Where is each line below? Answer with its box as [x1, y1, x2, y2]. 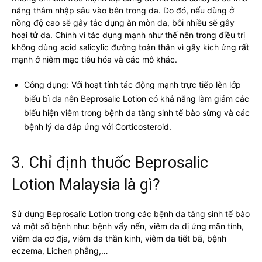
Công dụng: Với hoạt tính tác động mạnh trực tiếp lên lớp [24, 79, 241, 89]
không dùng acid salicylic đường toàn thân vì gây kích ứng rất [12, 42, 249, 52]
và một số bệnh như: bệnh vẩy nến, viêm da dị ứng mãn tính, [12, 220, 244, 231]
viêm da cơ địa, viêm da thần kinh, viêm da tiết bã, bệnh [12, 233, 226, 243]
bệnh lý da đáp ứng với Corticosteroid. [24, 121, 171, 132]
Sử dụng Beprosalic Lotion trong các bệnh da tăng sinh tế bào [12, 208, 250, 219]
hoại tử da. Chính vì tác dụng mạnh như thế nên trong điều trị [12, 29, 245, 40]
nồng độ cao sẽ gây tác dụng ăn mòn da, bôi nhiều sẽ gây [12, 17, 235, 27]
